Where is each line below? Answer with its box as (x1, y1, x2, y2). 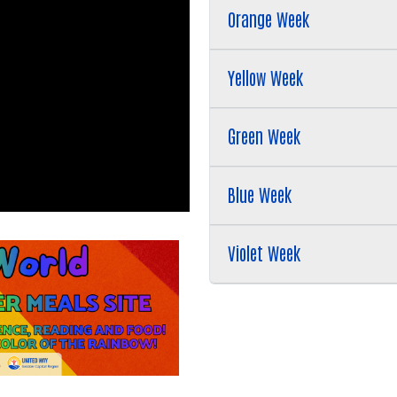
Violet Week (228, 241, 300, 265)
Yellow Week (228, 66, 303, 90)
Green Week (228, 124, 300, 148)
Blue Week (228, 183, 292, 206)
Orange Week (228, 7, 309, 31)
